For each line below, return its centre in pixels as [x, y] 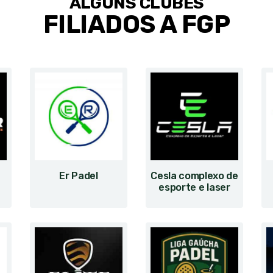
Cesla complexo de [194, 176]
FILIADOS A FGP [136, 24]
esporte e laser [194, 187]
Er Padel [79, 176]
